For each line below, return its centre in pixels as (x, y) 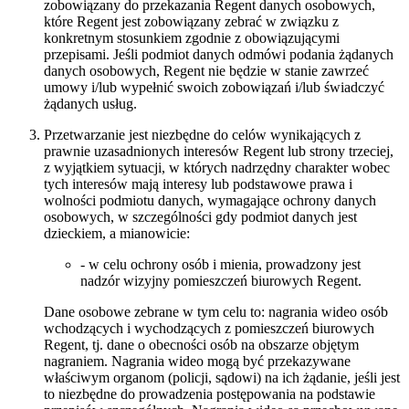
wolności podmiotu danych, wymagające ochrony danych (210, 201)
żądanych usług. (90, 104)
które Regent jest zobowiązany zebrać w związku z (191, 22)
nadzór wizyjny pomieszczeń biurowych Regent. (221, 281)
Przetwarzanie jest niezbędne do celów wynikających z (202, 135)
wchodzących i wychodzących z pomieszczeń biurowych (209, 329)
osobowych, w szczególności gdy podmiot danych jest (200, 217)
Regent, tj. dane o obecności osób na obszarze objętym (201, 345)
